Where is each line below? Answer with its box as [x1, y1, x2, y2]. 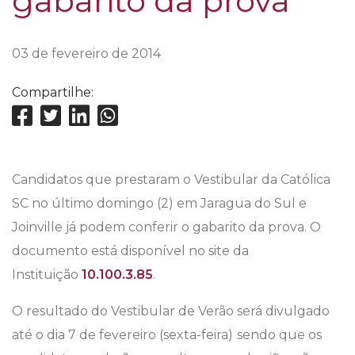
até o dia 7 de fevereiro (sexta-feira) [12, 327, 233, 343]
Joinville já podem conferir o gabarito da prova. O [12, 219, 321, 235]
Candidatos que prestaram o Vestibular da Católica [12, 172, 330, 188]
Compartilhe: [12, 85, 94, 101]
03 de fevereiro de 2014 [12, 46, 161, 62]
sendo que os [237, 327, 322, 343]
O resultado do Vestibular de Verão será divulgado [12, 303, 330, 319]
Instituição [12, 267, 82, 283]
